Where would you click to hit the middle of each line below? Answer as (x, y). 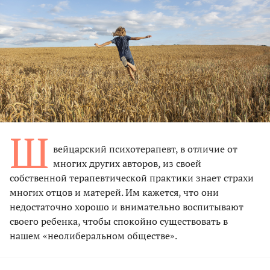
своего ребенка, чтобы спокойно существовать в (119, 221)
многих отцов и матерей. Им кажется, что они (114, 192)
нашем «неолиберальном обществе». (93, 235)
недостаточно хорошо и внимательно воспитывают (127, 206)
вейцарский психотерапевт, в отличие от (145, 149)
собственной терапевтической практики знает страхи (132, 177)
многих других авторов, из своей (127, 163)
